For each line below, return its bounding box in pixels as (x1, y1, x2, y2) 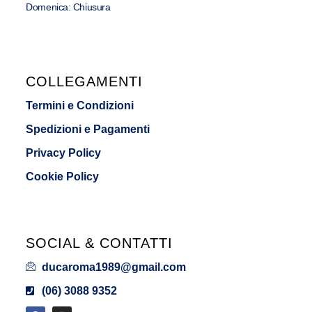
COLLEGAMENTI (26, 74, 143, 90)
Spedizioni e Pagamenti (26, 123, 150, 136)
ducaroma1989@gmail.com (41, 260, 186, 273)
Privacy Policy (26, 147, 102, 159)
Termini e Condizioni (26, 100, 134, 112)
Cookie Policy (26, 171, 100, 183)
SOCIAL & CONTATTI (26, 235, 173, 251)
